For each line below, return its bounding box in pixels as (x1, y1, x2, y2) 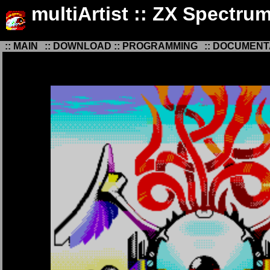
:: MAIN (5, 41, 38, 51)
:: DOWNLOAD (45, 41, 111, 51)
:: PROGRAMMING (114, 41, 198, 51)
